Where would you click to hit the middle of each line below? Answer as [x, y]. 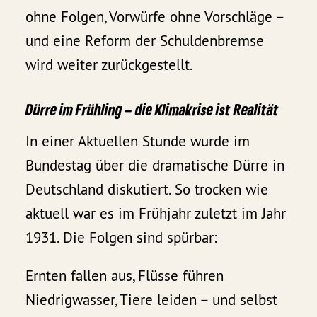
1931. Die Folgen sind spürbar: [122, 237]
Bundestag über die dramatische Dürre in [155, 165]
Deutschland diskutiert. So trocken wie [147, 189]
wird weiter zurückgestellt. [110, 64]
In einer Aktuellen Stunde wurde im [138, 141]
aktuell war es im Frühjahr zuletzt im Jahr [156, 213]
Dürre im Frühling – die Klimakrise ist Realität [152, 109]
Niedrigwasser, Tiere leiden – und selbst [152, 299]
